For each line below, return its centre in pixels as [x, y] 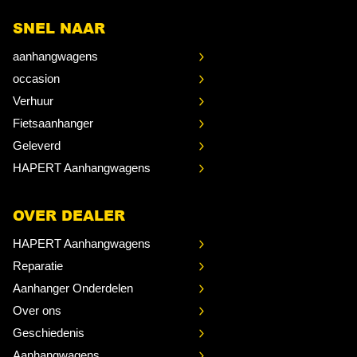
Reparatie [38, 266]
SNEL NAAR [59, 28]
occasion [36, 79]
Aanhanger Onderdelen [73, 288]
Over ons [37, 311]
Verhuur [33, 101]
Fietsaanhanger [53, 124]
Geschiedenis [49, 333]
